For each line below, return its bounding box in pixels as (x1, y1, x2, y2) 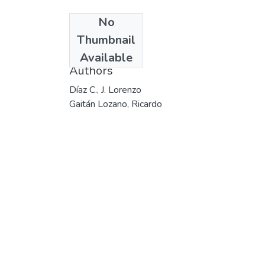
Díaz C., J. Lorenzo (69, 83, 141, 96)
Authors (69, 62, 113, 79)
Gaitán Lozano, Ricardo (69, 97, 162, 111)
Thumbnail (77, 31, 135, 48)
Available (80, 49, 132, 66)
